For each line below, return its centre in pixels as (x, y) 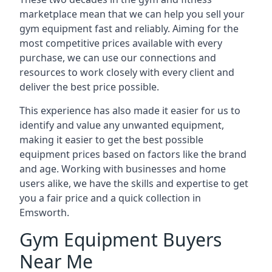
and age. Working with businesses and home (123, 169)
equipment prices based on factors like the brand (133, 154)
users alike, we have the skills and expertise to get (134, 183)
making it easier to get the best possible (111, 140)
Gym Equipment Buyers (121, 240)
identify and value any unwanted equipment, (122, 125)
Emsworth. (44, 212)
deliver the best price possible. (89, 87)
